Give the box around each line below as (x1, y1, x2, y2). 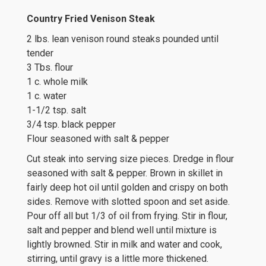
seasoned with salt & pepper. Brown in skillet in (27, 167, 223, 179)
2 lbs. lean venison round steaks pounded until (27, 33, 218, 45)
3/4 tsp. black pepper (27, 119, 116, 130)
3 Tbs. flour (27, 62, 73, 73)
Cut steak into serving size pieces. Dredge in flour (27, 153, 234, 164)
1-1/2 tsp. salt (27, 104, 86, 116)
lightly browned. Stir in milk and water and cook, (27, 239, 222, 250)
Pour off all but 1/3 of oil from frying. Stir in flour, (27, 210, 227, 221)
